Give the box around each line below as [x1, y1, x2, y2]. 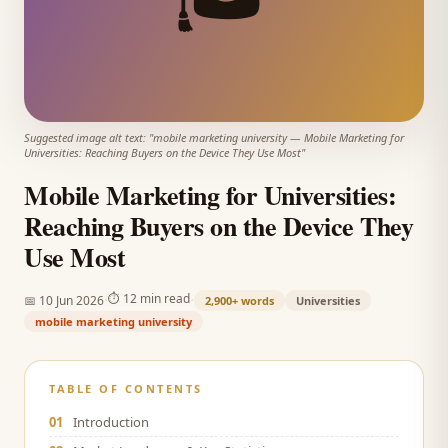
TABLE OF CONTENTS [49, 381, 203, 396]
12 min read [123, 289, 190, 307]
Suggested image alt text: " [24, 130, 153, 145]
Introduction [73, 413, 149, 431]
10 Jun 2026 [39, 291, 104, 309]
